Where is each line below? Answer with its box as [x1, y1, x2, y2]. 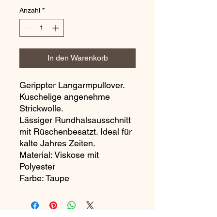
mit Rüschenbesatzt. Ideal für [19, 126, 132, 137]
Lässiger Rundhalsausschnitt [19, 115, 131, 125]
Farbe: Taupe [19, 173, 69, 183]
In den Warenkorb [47, 53, 108, 62]
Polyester [19, 161, 55, 171]
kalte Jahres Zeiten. [19, 138, 95, 148]
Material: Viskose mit [19, 150, 99, 160]
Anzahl [19, 6, 40, 14]
